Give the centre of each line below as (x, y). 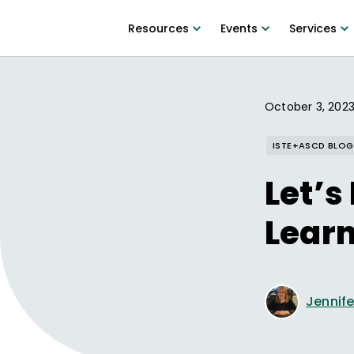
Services (313, 28)
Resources (158, 28)
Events (239, 28)
